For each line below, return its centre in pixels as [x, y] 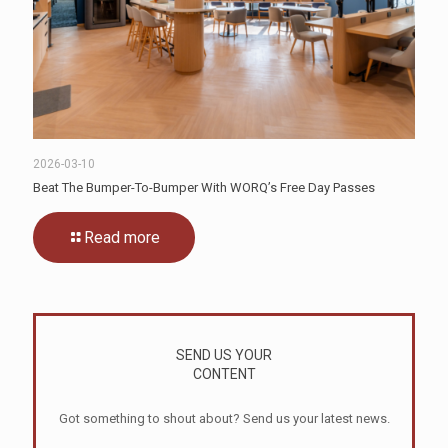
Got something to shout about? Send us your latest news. [224, 419]
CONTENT [224, 374]
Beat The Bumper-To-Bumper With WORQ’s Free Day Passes [204, 188]
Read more [122, 238]
